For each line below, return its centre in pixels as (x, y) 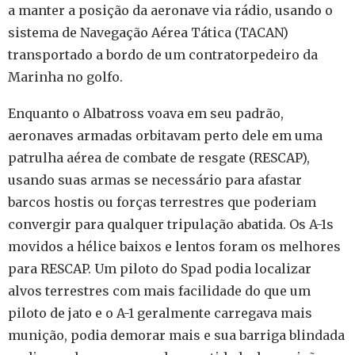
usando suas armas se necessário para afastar (155, 180)
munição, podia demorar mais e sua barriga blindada (176, 336)
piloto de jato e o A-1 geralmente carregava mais (160, 313)
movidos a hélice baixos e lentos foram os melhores (174, 247)
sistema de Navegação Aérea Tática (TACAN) (148, 33)
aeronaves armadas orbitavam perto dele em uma (165, 136)
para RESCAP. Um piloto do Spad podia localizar (160, 269)
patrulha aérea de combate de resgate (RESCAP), (159, 158)
